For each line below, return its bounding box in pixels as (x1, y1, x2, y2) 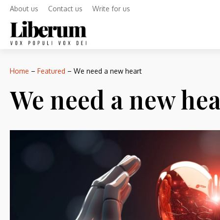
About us (10, 4, 38, 13)
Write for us (92, 4, 130, 13)
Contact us (48, 4, 82, 13)
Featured (37, 67, 65, 75)
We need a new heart (74, 67, 142, 75)
